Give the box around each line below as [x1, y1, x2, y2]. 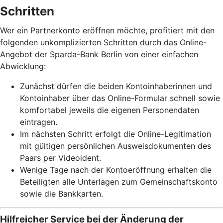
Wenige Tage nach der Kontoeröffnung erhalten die [20, 165, 212, 175]
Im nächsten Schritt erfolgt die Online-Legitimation [20, 129, 211, 139]
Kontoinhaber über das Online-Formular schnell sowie [20, 93, 220, 103]
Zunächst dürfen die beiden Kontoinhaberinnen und [20, 81, 212, 91]
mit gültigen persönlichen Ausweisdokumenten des [20, 141, 211, 151]
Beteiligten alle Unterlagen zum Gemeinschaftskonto [20, 177, 218, 187]
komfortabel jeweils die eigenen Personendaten [20, 105, 199, 115]
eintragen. [20, 117, 57, 127]
